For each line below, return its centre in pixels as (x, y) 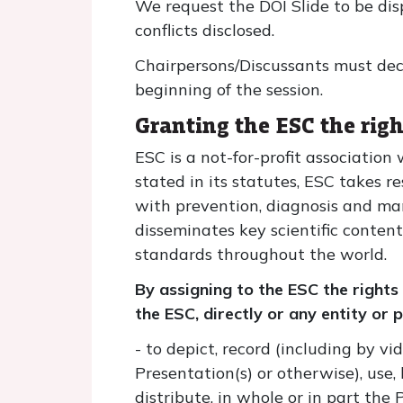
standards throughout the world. (261, 254)
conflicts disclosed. (205, 30)
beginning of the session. (229, 90)
